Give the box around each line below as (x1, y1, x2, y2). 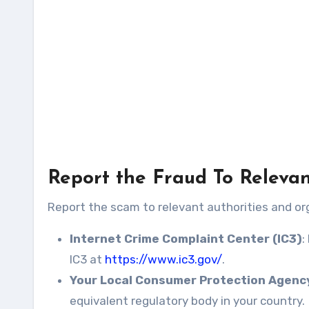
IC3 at (70, 252, 105, 266)
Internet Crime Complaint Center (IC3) (70, 231, 302, 246)
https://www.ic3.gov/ (105, 252, 222, 266)
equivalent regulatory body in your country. (70, 293, 305, 308)
